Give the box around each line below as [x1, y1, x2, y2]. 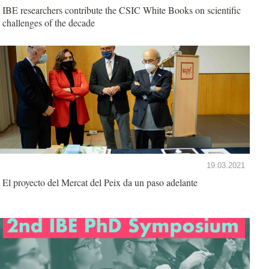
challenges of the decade [2, 16, 95, 29]
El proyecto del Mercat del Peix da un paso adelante [123, 175, 198, 189]
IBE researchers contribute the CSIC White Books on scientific [2, 3, 241, 16]
